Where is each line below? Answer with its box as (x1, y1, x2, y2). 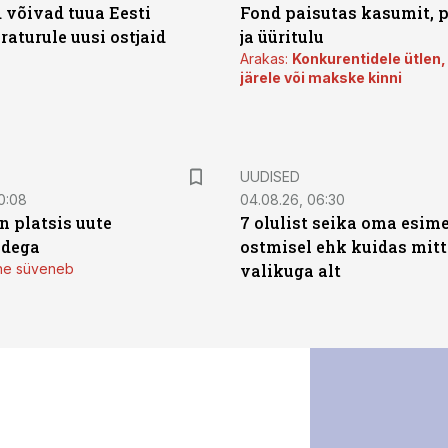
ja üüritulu (240, 26, 324, 47)
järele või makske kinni (240, 69, 402, 86)
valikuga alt (240, 260, 341, 281)
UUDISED (240, 168, 300, 185)
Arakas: (240, 50, 292, 67)
